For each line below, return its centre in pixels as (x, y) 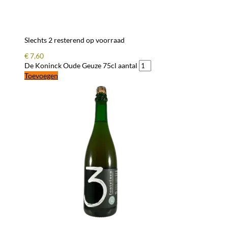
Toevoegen (41, 75)
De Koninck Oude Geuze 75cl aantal (81, 65)
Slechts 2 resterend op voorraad (75, 40)
